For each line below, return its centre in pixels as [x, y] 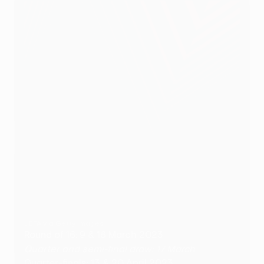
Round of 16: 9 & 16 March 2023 [94, 235]
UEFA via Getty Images [64, 223]
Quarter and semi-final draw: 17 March [110, 249]
